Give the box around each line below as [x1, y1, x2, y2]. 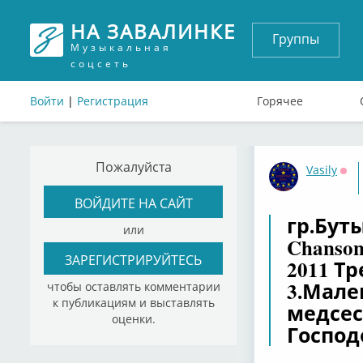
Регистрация [77, 93, 148, 109]
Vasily [306, 162, 337, 177]
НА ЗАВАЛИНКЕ [70, 18, 236, 45]
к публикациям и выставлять [52, 295, 215, 310]
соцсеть [70, 57, 131, 70]
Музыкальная [70, 41, 172, 54]
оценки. [111, 311, 156, 327]
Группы [272, 30, 319, 48]
